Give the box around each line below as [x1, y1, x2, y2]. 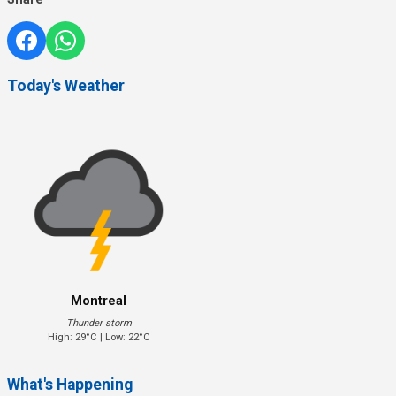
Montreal [71, 293, 127, 308]
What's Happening [7, 375, 133, 393]
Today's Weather [7, 77, 125, 95]
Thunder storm [65, 316, 132, 329]
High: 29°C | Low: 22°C [47, 331, 150, 343]
